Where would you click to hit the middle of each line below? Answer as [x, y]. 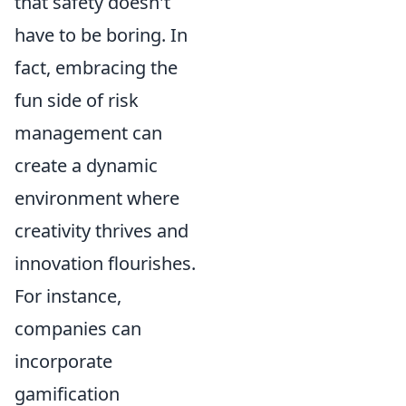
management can [88, 133]
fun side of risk [77, 100]
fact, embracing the [96, 68]
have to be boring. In [101, 35]
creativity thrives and [101, 231]
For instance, [68, 296]
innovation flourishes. [105, 263]
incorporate [63, 361]
